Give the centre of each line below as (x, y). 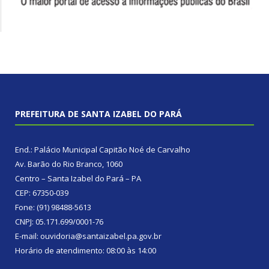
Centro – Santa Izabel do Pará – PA (78, 179)
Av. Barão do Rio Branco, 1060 (69, 164)
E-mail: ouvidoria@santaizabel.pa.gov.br (88, 236)
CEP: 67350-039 (42, 193)
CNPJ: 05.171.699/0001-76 (59, 222)
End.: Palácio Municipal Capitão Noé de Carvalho (103, 150)
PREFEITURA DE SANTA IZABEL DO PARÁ (98, 114)
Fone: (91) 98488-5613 (53, 207)
